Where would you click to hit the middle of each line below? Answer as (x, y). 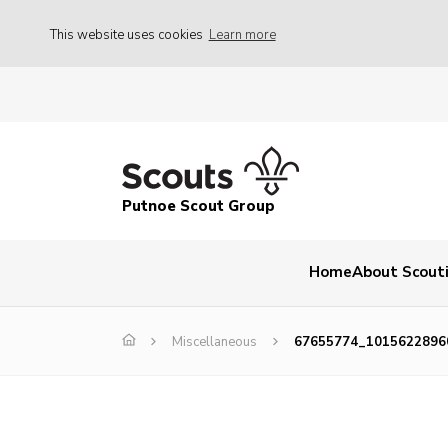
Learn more (242, 34)
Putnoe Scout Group (198, 206)
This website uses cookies (128, 34)
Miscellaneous (214, 342)
